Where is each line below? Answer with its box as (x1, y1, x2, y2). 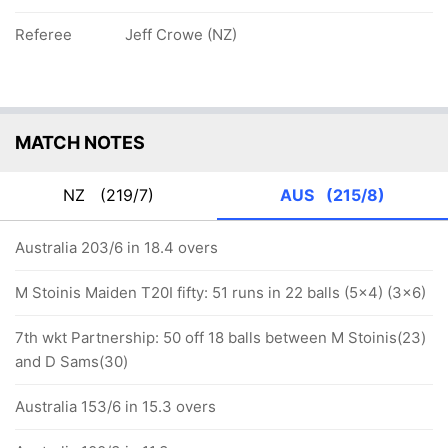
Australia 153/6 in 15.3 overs (15, 397, 216, 416)
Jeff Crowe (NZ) (125, 25, 237, 44)
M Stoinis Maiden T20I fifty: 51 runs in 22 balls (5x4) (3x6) (15, 283, 426, 302)
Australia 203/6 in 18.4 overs (15, 238, 218, 257)
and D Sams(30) (15, 352, 128, 371)
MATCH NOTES (15, 132, 145, 153)
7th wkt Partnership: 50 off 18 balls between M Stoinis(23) (15, 328, 426, 347)
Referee (15, 25, 72, 44)
